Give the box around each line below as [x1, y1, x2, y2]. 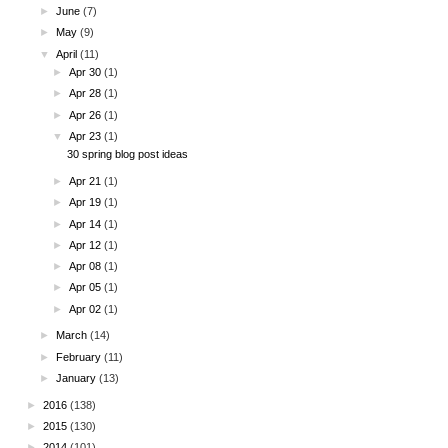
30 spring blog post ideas [66, 148, 188, 161]
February [56, 350, 105, 363]
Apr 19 [69, 196, 105, 209]
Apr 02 [69, 302, 105, 315]
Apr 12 [69, 238, 105, 251]
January [56, 371, 100, 384]
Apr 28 [69, 87, 105, 100]
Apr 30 [69, 66, 105, 79]
